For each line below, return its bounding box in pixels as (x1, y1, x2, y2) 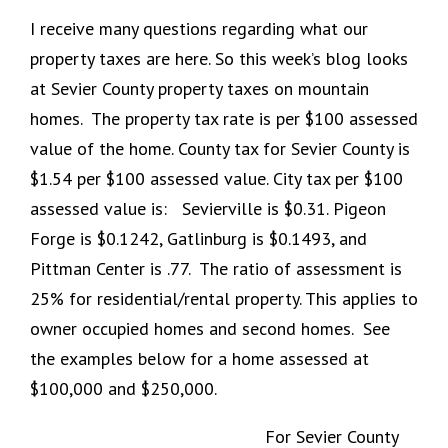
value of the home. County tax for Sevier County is (30, 136, 410, 160)
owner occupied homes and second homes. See (30, 316, 390, 340)
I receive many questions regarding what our (30, 16, 368, 40)
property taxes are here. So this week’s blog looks (30, 46, 408, 70)
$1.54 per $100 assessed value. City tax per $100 (30, 166, 403, 190)
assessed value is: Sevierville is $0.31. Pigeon (30, 196, 386, 220)
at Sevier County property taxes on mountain (30, 76, 369, 100)
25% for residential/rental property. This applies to (30, 286, 418, 310)
